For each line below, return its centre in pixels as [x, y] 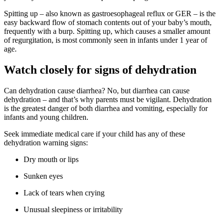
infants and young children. [47, 117]
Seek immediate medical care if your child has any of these [95, 134]
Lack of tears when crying [64, 193]
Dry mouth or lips [51, 160]
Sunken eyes [43, 176]
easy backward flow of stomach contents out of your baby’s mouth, [108, 23]
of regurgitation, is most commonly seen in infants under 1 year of [106, 40]
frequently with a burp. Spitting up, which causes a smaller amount [107, 31]
